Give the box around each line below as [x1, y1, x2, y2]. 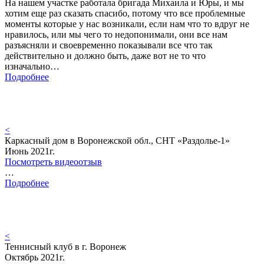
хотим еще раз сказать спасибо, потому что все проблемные [5, 8, 245, 19]
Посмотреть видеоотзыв [5, 157, 102, 167]
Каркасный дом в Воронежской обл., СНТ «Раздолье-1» [5, 136, 230, 146]
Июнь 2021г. [5, 146, 55, 157]
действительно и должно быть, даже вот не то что [5, 51, 206, 61]
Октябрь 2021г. [5, 252, 65, 263]
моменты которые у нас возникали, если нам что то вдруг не [5, 19, 249, 29]
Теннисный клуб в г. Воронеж [5, 242, 126, 252]
